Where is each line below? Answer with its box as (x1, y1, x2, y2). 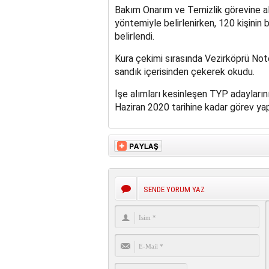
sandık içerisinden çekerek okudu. (114, 65, 255, 77)
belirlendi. (114, 30, 154, 42)
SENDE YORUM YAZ (143, 184, 205, 194)
